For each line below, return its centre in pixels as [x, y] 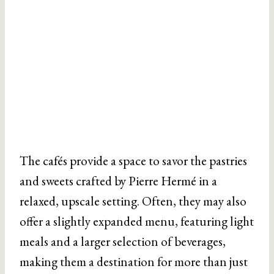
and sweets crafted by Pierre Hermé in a [118, 181]
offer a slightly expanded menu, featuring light [137, 221]
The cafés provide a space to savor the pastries [133, 161]
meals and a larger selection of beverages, [123, 242]
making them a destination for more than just [134, 262]
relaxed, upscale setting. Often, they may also [133, 201]
